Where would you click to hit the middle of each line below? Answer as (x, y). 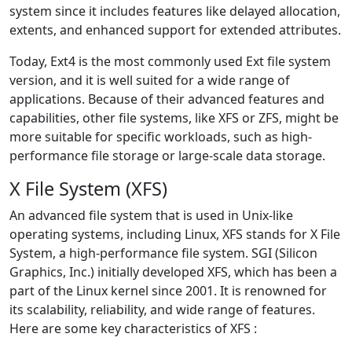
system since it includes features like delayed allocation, (175, 11)
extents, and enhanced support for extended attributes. (175, 29)
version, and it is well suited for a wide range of (150, 80)
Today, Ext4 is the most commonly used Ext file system (170, 61)
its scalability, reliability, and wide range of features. (162, 309)
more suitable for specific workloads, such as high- (161, 136)
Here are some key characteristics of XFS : (133, 328)
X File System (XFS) (88, 188)
